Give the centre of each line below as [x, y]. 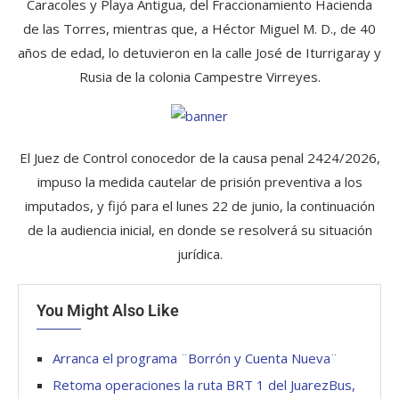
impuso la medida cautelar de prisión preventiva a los [199, 181]
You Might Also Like [108, 310]
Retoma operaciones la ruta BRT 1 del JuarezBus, [204, 384]
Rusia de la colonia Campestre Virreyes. [199, 76]
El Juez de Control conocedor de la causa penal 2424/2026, [199, 157]
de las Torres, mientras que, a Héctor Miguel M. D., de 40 [199, 28]
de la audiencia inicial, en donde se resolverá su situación [199, 229]
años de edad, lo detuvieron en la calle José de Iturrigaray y [199, 52]
